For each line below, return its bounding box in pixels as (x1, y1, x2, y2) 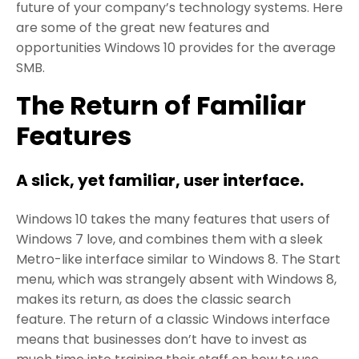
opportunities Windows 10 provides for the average (16, 38, 336, 57)
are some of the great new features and (16, 18, 269, 37)
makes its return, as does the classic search (16, 289, 291, 309)
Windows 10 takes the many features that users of (16, 209, 330, 228)
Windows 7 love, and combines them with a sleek (16, 229, 323, 248)
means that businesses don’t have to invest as (16, 329, 307, 349)
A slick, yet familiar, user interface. (16, 168, 304, 192)
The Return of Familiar (16, 87, 306, 123)
